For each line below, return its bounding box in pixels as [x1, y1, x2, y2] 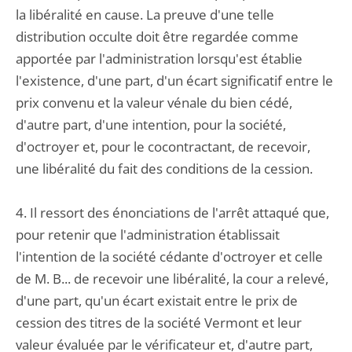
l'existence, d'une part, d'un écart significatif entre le [16, 71, 333, 90]
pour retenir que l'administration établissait [16, 225, 280, 244]
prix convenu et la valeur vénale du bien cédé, [16, 93, 292, 112]
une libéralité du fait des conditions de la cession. [16, 159, 313, 178]
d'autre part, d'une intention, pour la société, [16, 115, 286, 134]
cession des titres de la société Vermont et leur [16, 313, 302, 332]
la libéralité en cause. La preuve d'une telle [16, 5, 274, 24]
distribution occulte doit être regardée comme [16, 27, 299, 46]
